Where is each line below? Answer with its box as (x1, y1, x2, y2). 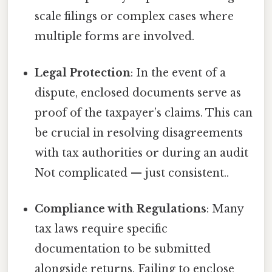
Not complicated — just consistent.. (35, 166, 229, 180)
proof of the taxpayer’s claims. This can (35, 106, 253, 120)
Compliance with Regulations (35, 202, 207, 216)
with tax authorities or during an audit (35, 146, 249, 160)
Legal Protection (35, 66, 131, 80)
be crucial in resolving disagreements (35, 126, 243, 140)
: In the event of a (131, 66, 226, 80)
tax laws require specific (35, 222, 168, 236)
